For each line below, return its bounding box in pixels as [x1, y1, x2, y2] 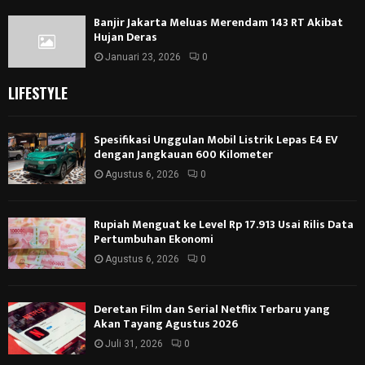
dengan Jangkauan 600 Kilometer [94, 144, 273, 164]
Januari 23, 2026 [105, 51, 181, 64]
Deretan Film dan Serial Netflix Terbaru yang [94, 300, 330, 319]
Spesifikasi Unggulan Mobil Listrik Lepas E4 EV [94, 130, 338, 149]
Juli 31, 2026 [105, 338, 163, 350]
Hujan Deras [94, 28, 157, 47]
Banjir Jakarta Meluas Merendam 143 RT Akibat [94, 13, 343, 33]
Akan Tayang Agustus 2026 [94, 314, 238, 334]
